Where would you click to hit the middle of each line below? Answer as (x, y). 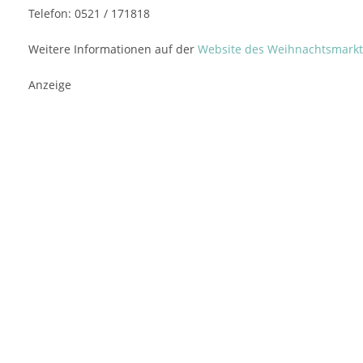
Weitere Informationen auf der (113, 49)
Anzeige (50, 85)
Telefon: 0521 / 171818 (89, 13)
